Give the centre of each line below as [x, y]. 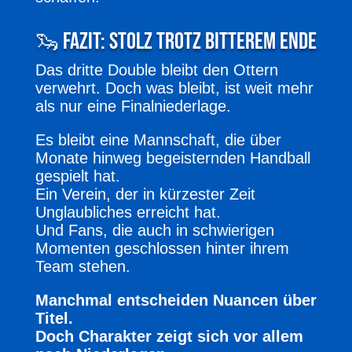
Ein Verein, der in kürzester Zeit [145, 194]
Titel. [54, 318]
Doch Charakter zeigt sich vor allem [169, 336]
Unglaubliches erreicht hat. [128, 212]
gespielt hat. [77, 176]
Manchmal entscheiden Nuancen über [176, 300]
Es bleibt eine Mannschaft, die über [158, 139]
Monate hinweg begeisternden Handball [172, 158]
